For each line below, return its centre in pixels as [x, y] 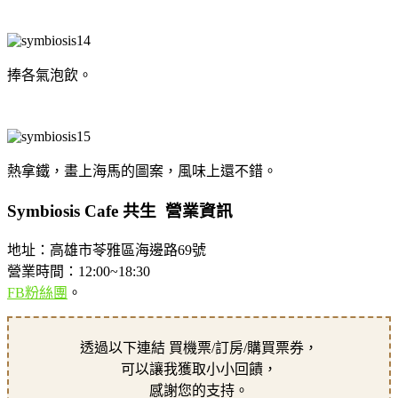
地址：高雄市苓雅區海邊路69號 [107, 250]
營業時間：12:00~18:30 [79, 271]
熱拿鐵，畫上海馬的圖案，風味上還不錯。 [142, 171]
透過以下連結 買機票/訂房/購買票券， [199, 347]
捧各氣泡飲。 [50, 76]
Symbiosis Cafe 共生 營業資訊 [120, 211]
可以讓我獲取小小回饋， [199, 369]
